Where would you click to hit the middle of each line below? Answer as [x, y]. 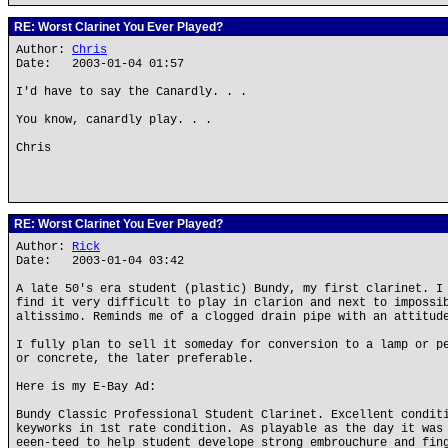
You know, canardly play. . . [114, 120]
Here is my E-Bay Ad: [86, 387]
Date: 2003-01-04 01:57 [100, 64]
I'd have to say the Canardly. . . [131, 92]
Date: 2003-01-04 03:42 [100, 261]
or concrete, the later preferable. [135, 359]
